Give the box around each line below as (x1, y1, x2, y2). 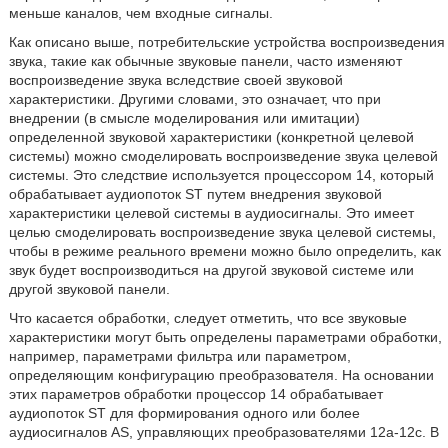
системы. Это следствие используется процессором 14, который (8, 167, 434, 183)
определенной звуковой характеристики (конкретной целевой (8, 129, 414, 145)
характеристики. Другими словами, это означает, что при (8, 91, 381, 107)
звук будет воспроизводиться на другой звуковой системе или (8, 262, 414, 278)
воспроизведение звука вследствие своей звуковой (8, 72, 343, 88)
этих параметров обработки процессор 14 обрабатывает (8, 386, 383, 402)
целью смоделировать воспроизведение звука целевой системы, (8, 224, 436, 240)
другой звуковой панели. (8, 281, 170, 297)
